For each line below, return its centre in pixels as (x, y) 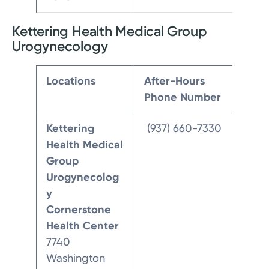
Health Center (83, 226)
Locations (71, 81)
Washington (76, 258)
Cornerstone (79, 210)
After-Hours (175, 81)
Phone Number (183, 98)
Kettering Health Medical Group (110, 32)
